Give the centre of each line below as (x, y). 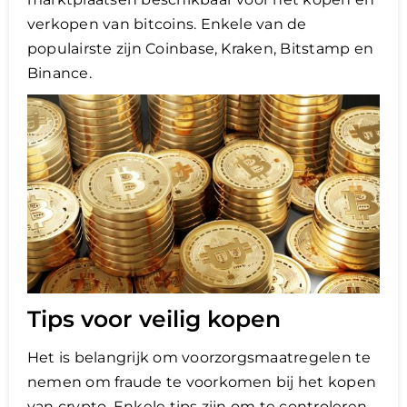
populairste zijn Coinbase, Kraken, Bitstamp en (201, 49)
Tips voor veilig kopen (154, 318)
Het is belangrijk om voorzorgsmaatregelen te (199, 357)
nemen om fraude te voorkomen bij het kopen (202, 382)
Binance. (60, 74)
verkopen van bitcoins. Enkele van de (167, 25)
